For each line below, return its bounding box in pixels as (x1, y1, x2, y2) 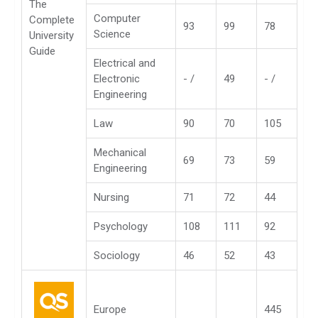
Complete (29, 13, 75, 26)
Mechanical (94, 146, 146, 159)
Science (94, 27, 131, 40)
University (29, 28, 74, 42)
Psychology (94, 219, 148, 233)
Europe (94, 302, 126, 316)
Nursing (94, 190, 129, 204)
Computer (94, 11, 141, 25)
